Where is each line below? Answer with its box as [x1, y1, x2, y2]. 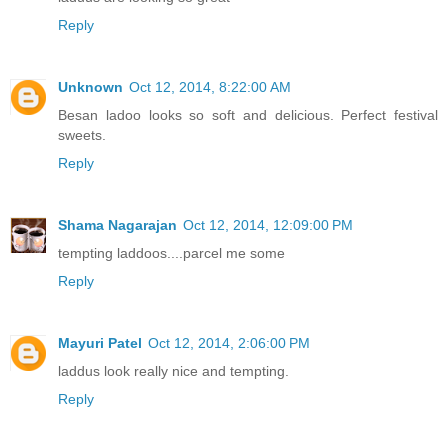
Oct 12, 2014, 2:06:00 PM [148, 334, 310, 351]
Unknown [58, 78, 123, 95]
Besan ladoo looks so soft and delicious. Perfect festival [58, 106, 438, 123]
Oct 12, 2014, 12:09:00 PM [183, 216, 353, 233]
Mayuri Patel [58, 334, 142, 351]
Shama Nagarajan [58, 216, 177, 233]
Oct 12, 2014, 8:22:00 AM [129, 78, 291, 95]
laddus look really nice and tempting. [58, 362, 289, 379]
